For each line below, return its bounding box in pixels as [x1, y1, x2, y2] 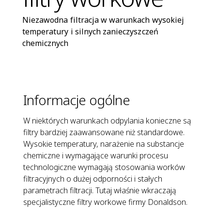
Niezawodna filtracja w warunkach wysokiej [22, 14, 184, 25]
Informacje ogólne [23, 90, 130, 109]
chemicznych [22, 37, 69, 48]
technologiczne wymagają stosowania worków [23, 161, 185, 172]
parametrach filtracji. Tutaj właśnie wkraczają [23, 185, 176, 196]
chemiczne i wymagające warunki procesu [23, 150, 168, 161]
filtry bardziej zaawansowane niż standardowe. [23, 126, 185, 138]
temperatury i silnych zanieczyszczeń [22, 26, 158, 37]
